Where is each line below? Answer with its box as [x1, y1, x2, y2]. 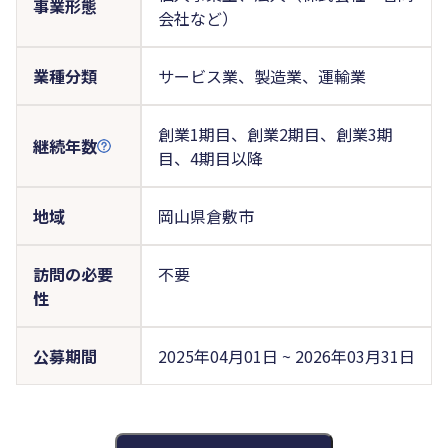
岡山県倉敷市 [157, 203, 254, 228]
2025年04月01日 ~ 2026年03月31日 [157, 343, 415, 368]
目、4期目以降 [157, 145, 263, 170]
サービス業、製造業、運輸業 [157, 63, 366, 88]
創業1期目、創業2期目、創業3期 [157, 121, 393, 146]
